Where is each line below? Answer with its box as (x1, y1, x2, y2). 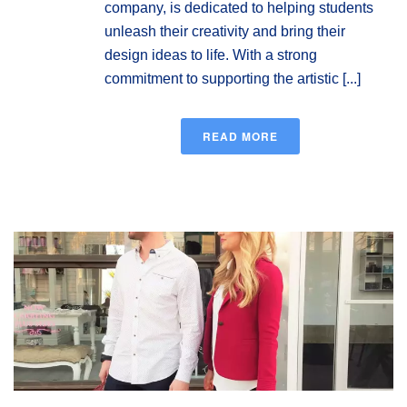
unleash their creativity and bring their (104, 24, 345, 40)
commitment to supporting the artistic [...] (104, 71, 361, 87)
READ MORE (202, 128, 278, 145)
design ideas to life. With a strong (104, 47, 317, 64)
